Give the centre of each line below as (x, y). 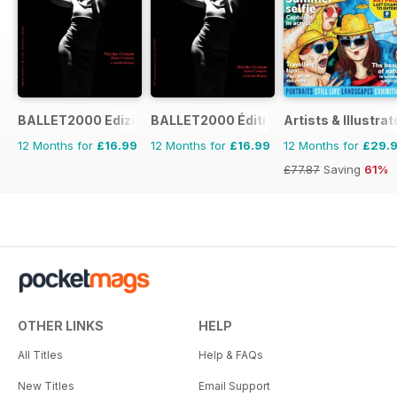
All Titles (40, 354)
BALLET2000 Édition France (240, 120)
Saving (342, 169)
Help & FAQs (231, 354)
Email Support (234, 385)
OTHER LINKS (61, 325)
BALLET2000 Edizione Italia (105, 120)
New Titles (46, 385)
